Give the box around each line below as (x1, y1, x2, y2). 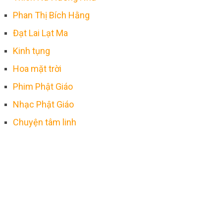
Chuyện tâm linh (12, 116, 76, 127)
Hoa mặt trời (12, 63, 61, 74)
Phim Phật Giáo (12, 81, 73, 92)
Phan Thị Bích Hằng (12, 9, 90, 20)
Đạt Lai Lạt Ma (12, 27, 68, 38)
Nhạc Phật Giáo (12, 99, 74, 110)
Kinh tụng (12, 45, 50, 56)
